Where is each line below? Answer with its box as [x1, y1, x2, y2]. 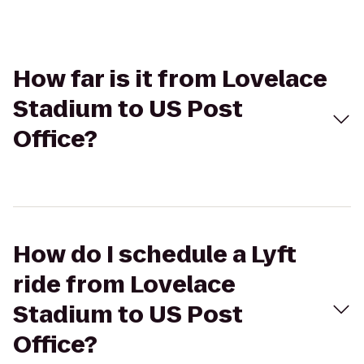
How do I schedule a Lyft [13, 239, 297, 271]
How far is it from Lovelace [13, 63, 327, 95]
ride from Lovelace [13, 269, 236, 301]
